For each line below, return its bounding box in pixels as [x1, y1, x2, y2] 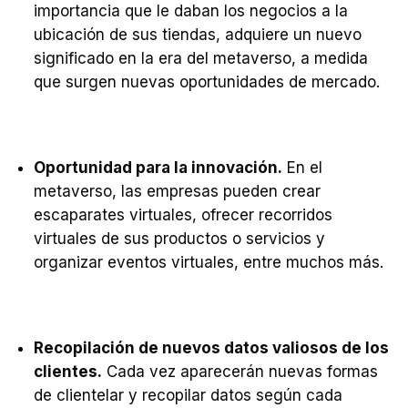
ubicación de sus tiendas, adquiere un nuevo [34, 25, 362, 44]
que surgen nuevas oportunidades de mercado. [34, 73, 380, 91]
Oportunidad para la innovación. [34, 158, 282, 177]
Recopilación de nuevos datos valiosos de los [34, 339, 389, 357]
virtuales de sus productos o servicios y [34, 229, 325, 248]
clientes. [34, 362, 102, 381]
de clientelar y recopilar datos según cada [34, 386, 342, 404]
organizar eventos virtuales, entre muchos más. [34, 253, 388, 271]
